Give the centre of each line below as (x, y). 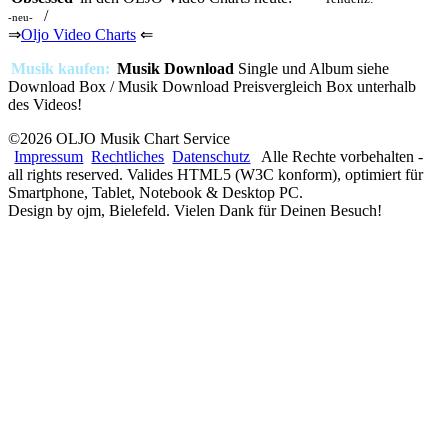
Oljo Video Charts (78, 34)
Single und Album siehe (311, 68)
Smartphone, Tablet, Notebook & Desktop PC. (155, 192)
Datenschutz (211, 156)
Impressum (49, 156)
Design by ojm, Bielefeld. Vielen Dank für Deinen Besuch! (195, 210)
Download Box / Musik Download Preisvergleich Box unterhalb (212, 86)
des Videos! (47, 104)
